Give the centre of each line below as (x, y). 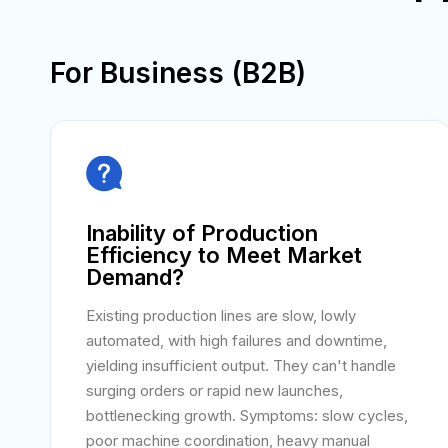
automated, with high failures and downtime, (236, 340)
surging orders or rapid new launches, (214, 390)
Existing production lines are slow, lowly (221, 315)
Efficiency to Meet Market (224, 255)
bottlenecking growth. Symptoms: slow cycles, (247, 415)
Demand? (135, 277)
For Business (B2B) (178, 73)
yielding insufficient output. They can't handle (241, 365)
